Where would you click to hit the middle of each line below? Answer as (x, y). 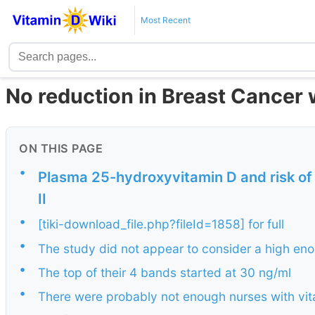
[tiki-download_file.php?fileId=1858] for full (161, 224)
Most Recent (165, 20)
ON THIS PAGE (61, 149)
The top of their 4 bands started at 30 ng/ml (165, 272)
